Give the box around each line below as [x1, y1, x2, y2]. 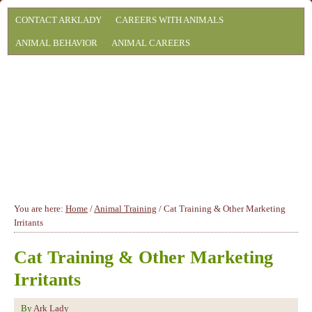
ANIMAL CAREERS [111, 38, 190, 48]
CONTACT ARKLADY [15, 15, 102, 25]
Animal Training [94, 203, 157, 214]
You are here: [14, 203, 65, 214]
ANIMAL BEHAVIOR [15, 38, 97, 48]
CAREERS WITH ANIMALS [116, 15, 224, 25]
